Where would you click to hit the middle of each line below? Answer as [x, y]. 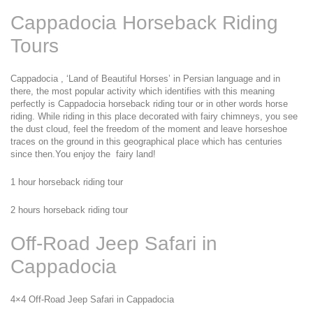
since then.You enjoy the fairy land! [83, 154]
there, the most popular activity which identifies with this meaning [143, 91]
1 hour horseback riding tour [67, 182]
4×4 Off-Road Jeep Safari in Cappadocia [92, 299]
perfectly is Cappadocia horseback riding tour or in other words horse [149, 104]
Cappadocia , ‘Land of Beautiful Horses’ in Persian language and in [145, 79]
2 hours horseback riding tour [69, 210]
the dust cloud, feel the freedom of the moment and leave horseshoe [149, 129]
